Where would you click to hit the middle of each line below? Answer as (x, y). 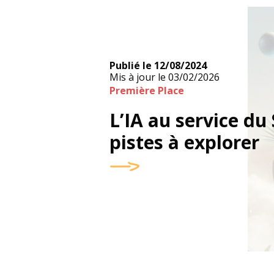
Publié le (131, 65)
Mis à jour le (138, 77)
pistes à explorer (185, 142)
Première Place (147, 91)
